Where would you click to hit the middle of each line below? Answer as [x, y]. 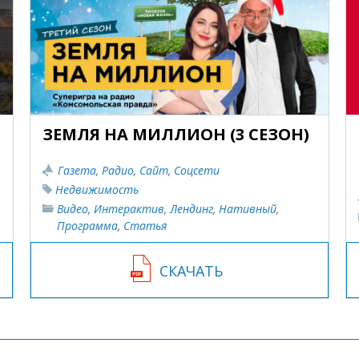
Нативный [248, 209]
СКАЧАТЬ [192, 271]
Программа [88, 226]
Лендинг [192, 209]
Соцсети [197, 171]
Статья [145, 226]
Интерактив [129, 209]
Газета [77, 171]
